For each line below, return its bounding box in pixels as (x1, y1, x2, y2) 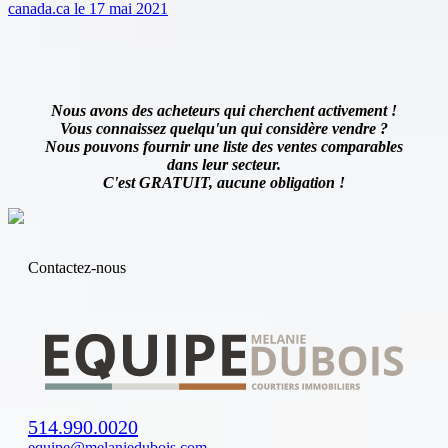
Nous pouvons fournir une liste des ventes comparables (45, 137, 403, 155)
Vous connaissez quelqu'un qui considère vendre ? (60, 119, 388, 137)
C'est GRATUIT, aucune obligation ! (103, 173, 345, 191)
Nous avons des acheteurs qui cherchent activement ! (51, 101, 397, 119)
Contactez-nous (28, 258, 126, 276)
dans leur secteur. (167, 155, 281, 173)
